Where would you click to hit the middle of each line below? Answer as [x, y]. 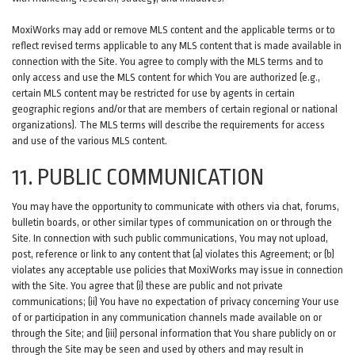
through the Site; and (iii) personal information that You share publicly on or [174, 333]
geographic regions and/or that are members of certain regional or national [175, 109]
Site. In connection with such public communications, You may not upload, [170, 238]
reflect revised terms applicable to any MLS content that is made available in [177, 46]
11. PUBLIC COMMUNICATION [138, 177]
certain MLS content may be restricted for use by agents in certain [153, 93]
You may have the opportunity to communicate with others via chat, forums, [176, 206]
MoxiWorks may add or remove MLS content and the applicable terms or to [174, 30]
